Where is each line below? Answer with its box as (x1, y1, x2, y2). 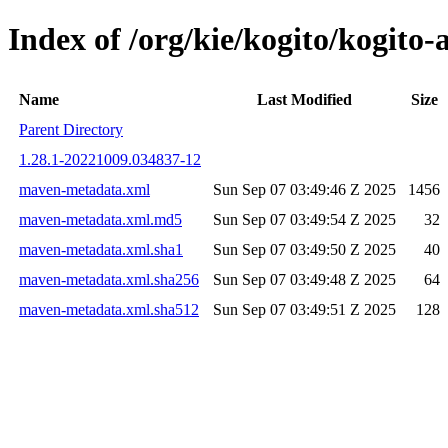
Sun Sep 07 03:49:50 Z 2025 (213, 240, 396, 258)
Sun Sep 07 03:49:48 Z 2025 (213, 270, 396, 288)
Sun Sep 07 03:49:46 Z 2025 (213, 180, 396, 198)
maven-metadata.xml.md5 (19, 210, 182, 228)
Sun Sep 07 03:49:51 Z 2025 (213, 300, 396, 318)
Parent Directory (19, 120, 123, 138)
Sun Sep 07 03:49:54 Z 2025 (213, 210, 396, 228)
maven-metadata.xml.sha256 (19, 270, 199, 288)
